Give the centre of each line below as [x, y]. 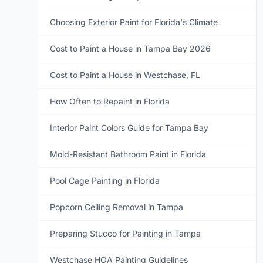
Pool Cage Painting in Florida [105, 181]
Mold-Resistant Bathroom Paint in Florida [128, 154]
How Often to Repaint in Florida [110, 101]
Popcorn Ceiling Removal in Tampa [117, 207]
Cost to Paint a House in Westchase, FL [125, 75]
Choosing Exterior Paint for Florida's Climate [134, 22]
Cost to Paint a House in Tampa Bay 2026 [130, 48]
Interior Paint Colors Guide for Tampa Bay [129, 128]
